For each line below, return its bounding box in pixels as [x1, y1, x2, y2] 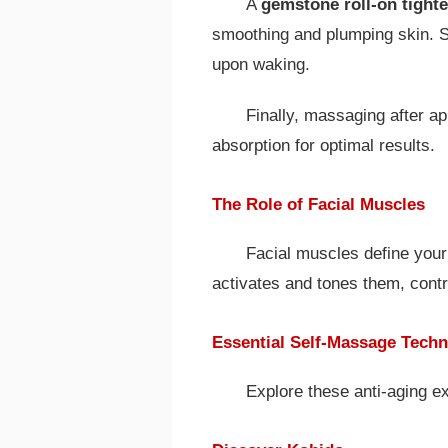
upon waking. [212, 55, 310, 75]
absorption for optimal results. [212, 135, 435, 155]
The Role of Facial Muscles [212, 194, 425, 214]
